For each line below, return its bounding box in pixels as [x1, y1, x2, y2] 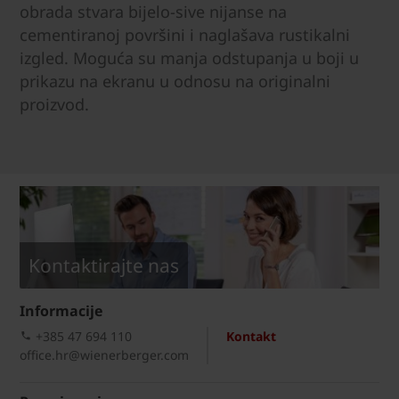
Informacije [20, 300, 102, 321]
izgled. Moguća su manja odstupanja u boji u [20, 46, 359, 69]
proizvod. [20, 93, 89, 115]
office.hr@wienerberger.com [20, 346, 189, 363]
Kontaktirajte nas [28, 252, 179, 278]
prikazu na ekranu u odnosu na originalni [20, 69, 330, 92]
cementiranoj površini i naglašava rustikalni [20, 23, 350, 45]
